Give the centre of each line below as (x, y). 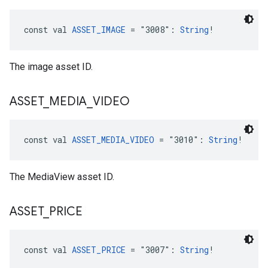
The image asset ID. (51, 67)
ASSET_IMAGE (99, 30)
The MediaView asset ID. (62, 177)
